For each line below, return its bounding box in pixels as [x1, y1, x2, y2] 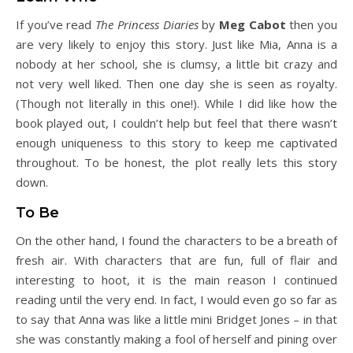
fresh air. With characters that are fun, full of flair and [16, 252, 337, 268]
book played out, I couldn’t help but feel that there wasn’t [16, 115, 337, 131]
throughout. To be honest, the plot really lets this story [16, 154, 337, 170]
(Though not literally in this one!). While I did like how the [16, 95, 337, 111]
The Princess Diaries [95, 17, 199, 32]
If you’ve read [16, 17, 96, 32]
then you [285, 17, 338, 32]
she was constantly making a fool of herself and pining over [16, 331, 337, 347]
